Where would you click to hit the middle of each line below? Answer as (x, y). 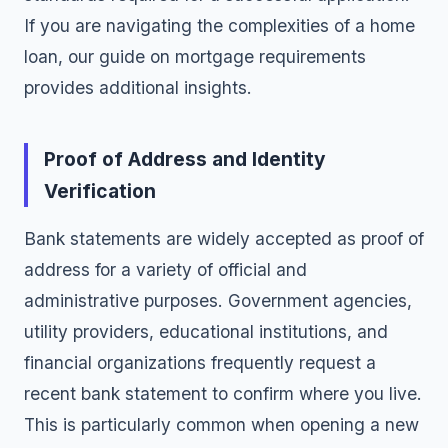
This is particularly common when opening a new (221, 424)
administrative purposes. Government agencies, (218, 300)
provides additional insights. (138, 87)
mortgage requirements (270, 56)
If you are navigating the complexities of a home (219, 25)
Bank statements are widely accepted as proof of (224, 238)
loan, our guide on (99, 56)
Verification (100, 191)
